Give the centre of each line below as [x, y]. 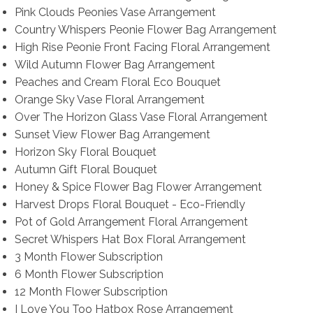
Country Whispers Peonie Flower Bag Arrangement [145, 30]
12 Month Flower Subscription [91, 292]
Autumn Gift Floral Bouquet [86, 170]
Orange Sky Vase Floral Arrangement [109, 100]
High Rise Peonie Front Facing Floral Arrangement [142, 48]
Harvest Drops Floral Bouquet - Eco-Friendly [130, 205]
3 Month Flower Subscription [88, 257]
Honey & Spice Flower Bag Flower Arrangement [138, 187]
